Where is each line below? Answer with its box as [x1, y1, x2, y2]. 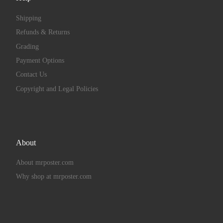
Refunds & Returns [15, 28, 70, 36]
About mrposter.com [15, 158, 74, 166]
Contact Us [15, 71, 47, 79]
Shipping [15, 14, 41, 22]
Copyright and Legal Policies [15, 85, 98, 93]
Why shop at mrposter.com [15, 173, 92, 181]
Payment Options [15, 57, 64, 65]
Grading [15, 42, 39, 50]
